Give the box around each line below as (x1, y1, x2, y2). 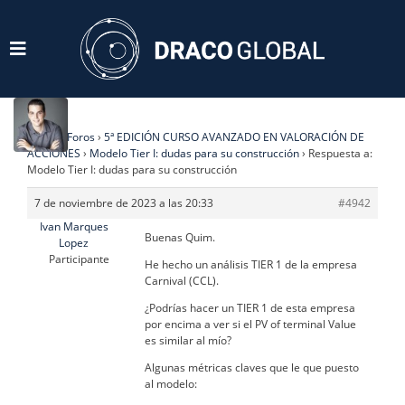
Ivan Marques (39, 219, 108, 235)
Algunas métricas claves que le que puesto (145, 360, 359, 376)
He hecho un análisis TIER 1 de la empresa (145, 257, 357, 273)
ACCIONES (27, 146, 80, 162)
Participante (49, 251, 109, 268)
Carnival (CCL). (145, 273, 219, 289)
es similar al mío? (145, 333, 231, 349)
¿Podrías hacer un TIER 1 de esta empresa (145, 300, 355, 316)
